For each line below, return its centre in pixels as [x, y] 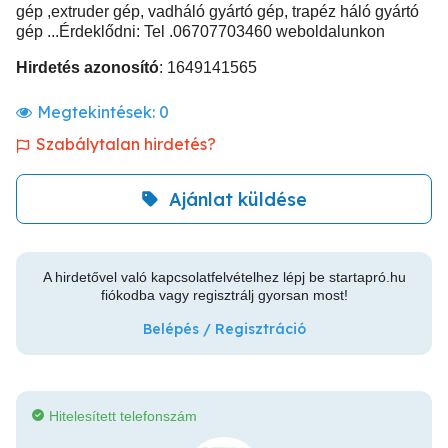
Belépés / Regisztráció [224, 329]
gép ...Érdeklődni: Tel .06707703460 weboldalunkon [200, 31]
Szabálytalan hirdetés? [126, 144]
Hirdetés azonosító [87, 67]
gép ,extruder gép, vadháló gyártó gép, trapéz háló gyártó [217, 11]
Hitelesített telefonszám [123, 416]
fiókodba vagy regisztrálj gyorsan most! [224, 295]
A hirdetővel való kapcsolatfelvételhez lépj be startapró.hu [224, 277]
